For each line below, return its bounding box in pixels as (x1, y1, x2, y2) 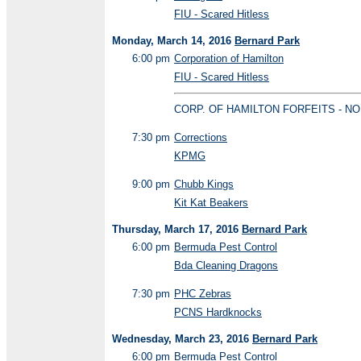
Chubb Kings (174, 178, 234, 190)
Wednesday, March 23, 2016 (112, 333, 252, 345)
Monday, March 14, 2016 (112, 35, 234, 47)
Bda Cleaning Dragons (174, 259, 278, 272)
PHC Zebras (174, 288, 231, 300)
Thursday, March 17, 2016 (112, 223, 242, 235)
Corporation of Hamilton (174, 52, 284, 64)
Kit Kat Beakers (174, 197, 248, 209)
